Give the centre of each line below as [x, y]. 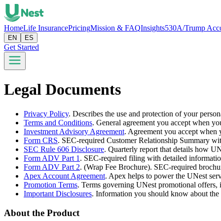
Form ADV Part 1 [52, 158]
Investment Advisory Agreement [74, 131]
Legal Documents [62, 90]
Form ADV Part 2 [52, 167]
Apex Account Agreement [64, 176]
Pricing [79, 28]
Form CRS [41, 140]
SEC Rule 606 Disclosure [64, 149]
